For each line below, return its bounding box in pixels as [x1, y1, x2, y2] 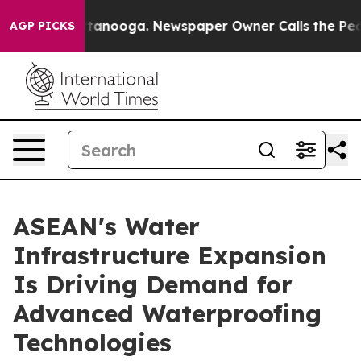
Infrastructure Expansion [13, 240, 326, 271]
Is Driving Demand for [13, 269, 293, 300]
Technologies [13, 327, 172, 358]
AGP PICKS [10, 19, 75, 33]
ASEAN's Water [13, 211, 200, 242]
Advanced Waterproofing [13, 298, 322, 329]
